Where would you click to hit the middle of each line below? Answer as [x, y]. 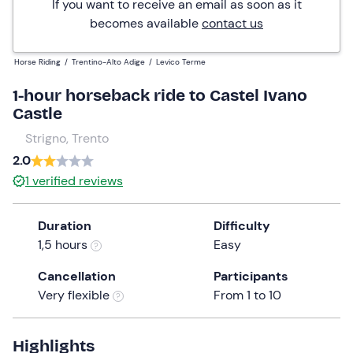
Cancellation [77, 276]
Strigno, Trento [67, 138]
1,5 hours [64, 244]
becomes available [146, 23]
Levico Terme [181, 61]
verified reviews [78, 180]
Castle [37, 113]
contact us [232, 23]
